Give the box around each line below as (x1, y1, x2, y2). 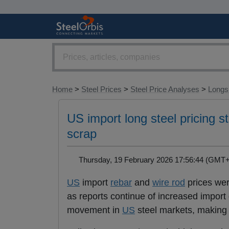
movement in (67, 205, 122, 216)
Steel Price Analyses (130, 85, 199, 94)
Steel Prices (81, 85, 122, 94)
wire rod (152, 177, 185, 188)
